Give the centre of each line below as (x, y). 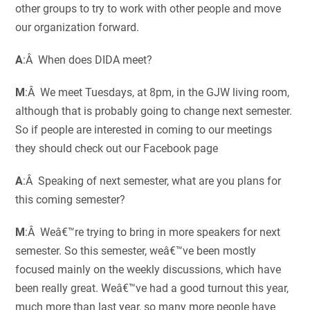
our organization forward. (77, 28)
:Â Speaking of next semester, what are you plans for (152, 181)
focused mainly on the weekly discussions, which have (148, 270)
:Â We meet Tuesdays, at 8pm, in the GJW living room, (157, 93)
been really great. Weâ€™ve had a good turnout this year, (152, 289)
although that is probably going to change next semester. (154, 111)
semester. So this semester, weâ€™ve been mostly (136, 251)
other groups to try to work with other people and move (148, 9)
